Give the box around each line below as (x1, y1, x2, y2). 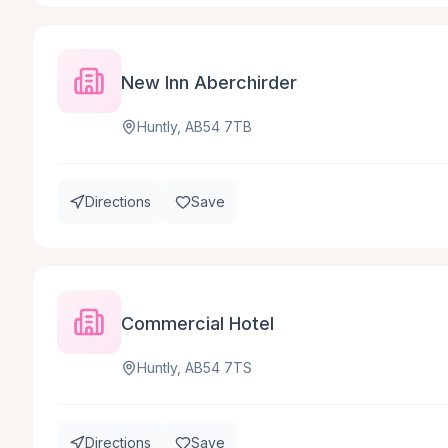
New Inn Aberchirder (121, 72, 297, 93)
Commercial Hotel (121, 313, 274, 334)
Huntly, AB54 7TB (137, 118, 252, 135)
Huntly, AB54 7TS (137, 359, 252, 376)
